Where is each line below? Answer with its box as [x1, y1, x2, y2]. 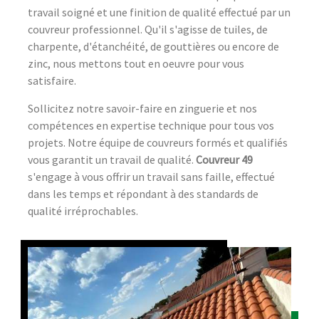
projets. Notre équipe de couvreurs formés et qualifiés [28, 135, 288, 150]
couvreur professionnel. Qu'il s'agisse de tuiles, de [28, 21, 268, 36]
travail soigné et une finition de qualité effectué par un [28, 4, 291, 19]
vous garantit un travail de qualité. [28, 152, 196, 167]
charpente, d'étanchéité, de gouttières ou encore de [28, 38, 279, 53]
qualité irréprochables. [28, 203, 138, 218]
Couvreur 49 [196, 152, 253, 167]
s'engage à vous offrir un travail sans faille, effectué [28, 169, 275, 184]
